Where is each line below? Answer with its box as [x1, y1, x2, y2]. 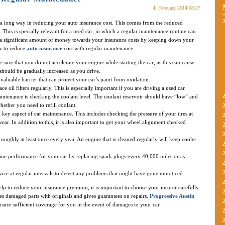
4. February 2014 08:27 [153, 5, 200, 11]
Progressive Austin [149, 193, 194, 199]
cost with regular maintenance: [62, 45, 135, 52]
